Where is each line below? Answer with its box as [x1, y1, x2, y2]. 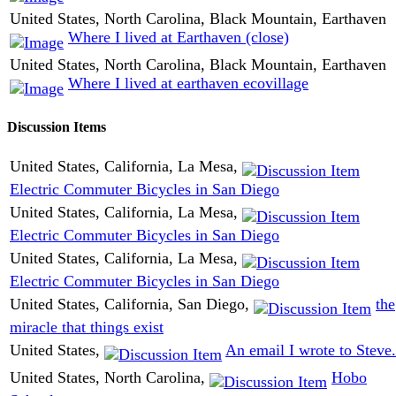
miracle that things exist [10, 318, 164, 337]
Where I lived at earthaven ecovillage [68, 74, 308, 92]
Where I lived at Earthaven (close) [68, 28, 289, 46]
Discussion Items [7, 119, 106, 135]
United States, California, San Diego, [10, 294, 254, 313]
